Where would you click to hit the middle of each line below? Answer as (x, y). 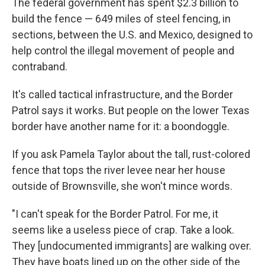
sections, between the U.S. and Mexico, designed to (132, 35)
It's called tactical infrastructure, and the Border (122, 94)
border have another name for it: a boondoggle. (121, 126)
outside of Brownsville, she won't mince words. (122, 186)
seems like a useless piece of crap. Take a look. (123, 230)
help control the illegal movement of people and (123, 51)
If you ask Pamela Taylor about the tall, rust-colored (131, 154)
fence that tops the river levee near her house (119, 170)
